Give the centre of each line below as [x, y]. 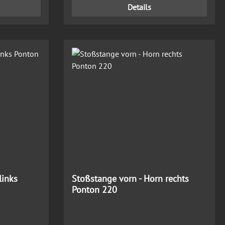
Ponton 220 [94, 190]
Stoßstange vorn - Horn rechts [130, 179]
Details [139, 7]
